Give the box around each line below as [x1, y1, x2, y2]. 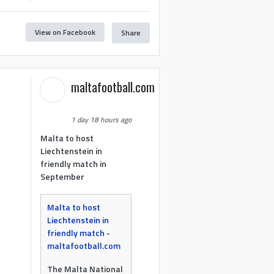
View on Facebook [34, 26, 95, 38]
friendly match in [40, 157, 107, 171]
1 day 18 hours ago [71, 114, 132, 126]
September [40, 170, 85, 183]
